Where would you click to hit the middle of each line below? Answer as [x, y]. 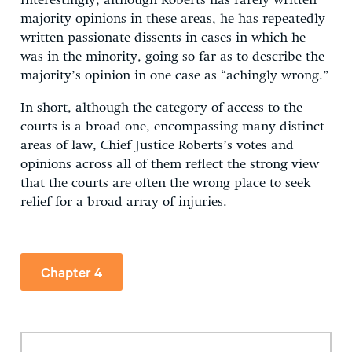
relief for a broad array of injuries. [124, 202]
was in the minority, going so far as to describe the [172, 57]
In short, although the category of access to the [161, 108]
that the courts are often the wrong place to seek [166, 183]
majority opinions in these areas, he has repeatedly [173, 19]
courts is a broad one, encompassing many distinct [172, 126]
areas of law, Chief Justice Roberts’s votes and [157, 145]
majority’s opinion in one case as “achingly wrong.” [174, 75]
